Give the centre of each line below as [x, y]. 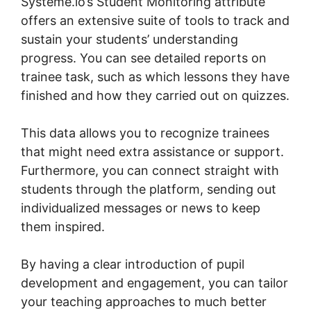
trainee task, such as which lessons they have [155, 76]
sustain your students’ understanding [129, 39]
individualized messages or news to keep [141, 208]
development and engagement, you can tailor [154, 283]
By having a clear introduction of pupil [133, 264]
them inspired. [63, 226]
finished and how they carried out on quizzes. [155, 95]
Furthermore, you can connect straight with [150, 170]
